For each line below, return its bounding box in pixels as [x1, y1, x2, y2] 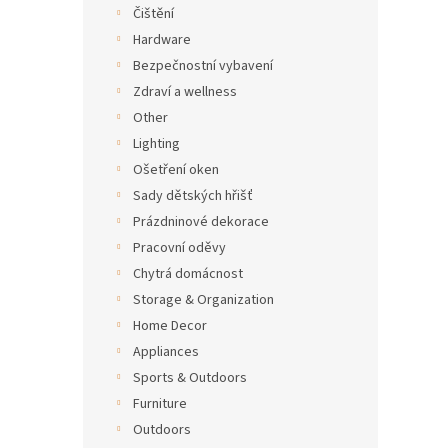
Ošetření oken [133, 160, 219, 180]
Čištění [133, 4, 174, 24]
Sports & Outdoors [133, 368, 247, 388]
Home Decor [133, 316, 207, 336]
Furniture [133, 394, 187, 414]
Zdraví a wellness [133, 82, 237, 102]
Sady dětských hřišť [133, 186, 253, 206]
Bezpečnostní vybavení [133, 56, 273, 76]
